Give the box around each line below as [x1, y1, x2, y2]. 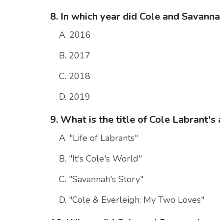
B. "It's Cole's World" [59, 153, 142, 165]
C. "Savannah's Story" [59, 173, 143, 186]
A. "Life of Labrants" [59, 132, 138, 144]
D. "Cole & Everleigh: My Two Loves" [59, 194, 204, 206]
